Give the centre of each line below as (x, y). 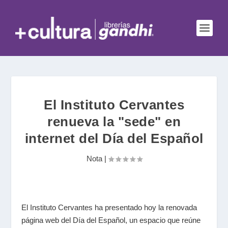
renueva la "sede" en (114, 122)
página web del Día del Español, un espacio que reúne (111, 220)
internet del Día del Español (114, 138)
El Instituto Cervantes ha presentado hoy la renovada (109, 207)
